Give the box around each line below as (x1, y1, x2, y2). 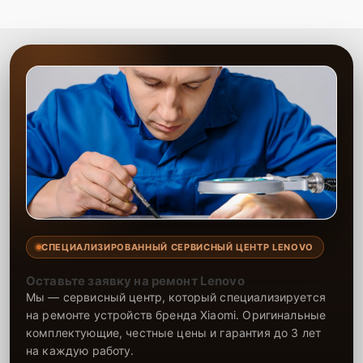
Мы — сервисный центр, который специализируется (26, 289, 326, 304)
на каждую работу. (26, 343, 135, 357)
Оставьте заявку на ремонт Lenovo (26, 272, 245, 288)
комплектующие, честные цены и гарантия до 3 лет (26, 325, 322, 340)
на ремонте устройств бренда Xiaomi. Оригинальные (26, 307, 327, 322)
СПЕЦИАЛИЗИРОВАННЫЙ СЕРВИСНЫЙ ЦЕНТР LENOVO (41, 241, 314, 253)
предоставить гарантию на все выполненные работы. (22, 3, 277, 15)
